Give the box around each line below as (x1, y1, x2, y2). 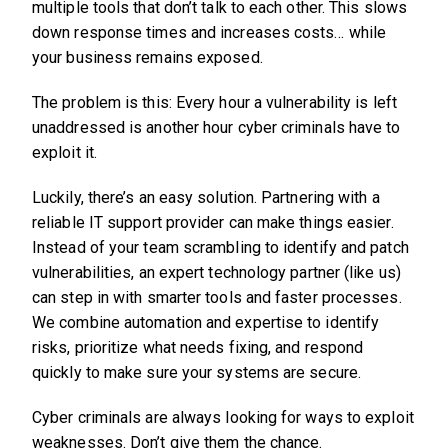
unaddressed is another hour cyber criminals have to (32, 118, 401, 138)
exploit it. (32, 143, 97, 163)
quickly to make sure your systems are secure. (32, 363, 366, 383)
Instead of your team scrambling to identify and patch (32, 238, 409, 258)
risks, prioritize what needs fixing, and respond (32, 338, 364, 358)
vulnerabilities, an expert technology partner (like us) (32, 263, 401, 283)
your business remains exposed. (32, 48, 263, 68)
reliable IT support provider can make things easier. (32, 213, 394, 233)
